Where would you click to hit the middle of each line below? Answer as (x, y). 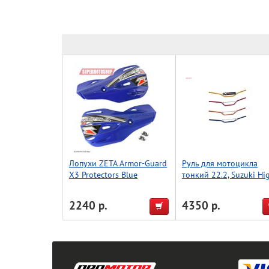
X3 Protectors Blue (103, 174)
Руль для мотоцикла (220, 163)
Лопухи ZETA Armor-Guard (118, 163)
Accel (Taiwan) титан (219, 186)
